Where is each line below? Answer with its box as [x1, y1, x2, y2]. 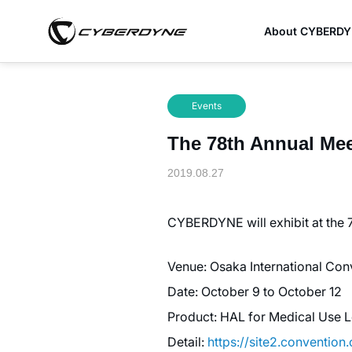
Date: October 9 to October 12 [167, 284, 342, 299]
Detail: [167, 334, 207, 350]
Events [192, 100, 222, 112]
